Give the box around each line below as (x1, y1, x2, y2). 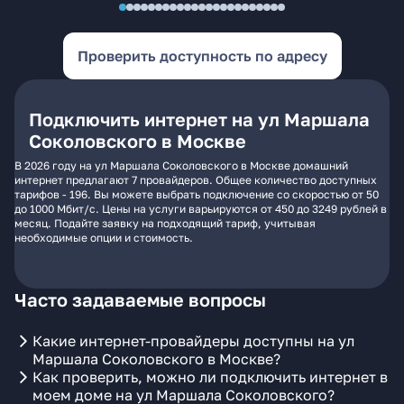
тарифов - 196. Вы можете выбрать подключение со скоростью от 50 (14, 188, 379, 201)
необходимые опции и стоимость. (14, 231, 193, 244)
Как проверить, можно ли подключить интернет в (32, 368, 388, 386)
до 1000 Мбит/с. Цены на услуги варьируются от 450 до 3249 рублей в (14, 202, 387, 216)
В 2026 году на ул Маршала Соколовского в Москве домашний (14, 159, 348, 172)
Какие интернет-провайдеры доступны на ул (32, 332, 354, 350)
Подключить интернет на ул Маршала (29, 108, 370, 130)
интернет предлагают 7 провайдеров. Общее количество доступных (14, 173, 377, 187)
